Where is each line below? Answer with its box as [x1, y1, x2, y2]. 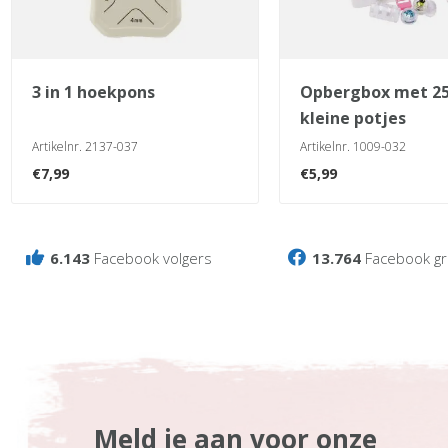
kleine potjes [300, 106, 407, 129]
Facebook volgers [90, 247, 212, 268]
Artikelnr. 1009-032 [300, 137, 407, 155]
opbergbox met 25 [300, 80, 314, 103]
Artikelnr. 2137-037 [32, 137, 138, 155]
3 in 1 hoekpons [41, 80, 155, 103]
